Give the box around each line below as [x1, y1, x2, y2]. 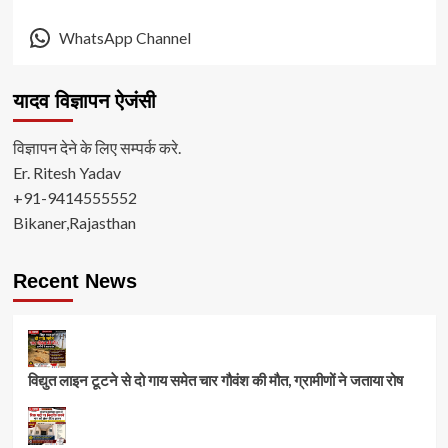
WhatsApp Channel [59, 28, 192, 47]
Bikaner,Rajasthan [12, 212, 136, 232]
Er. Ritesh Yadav [12, 162, 121, 182]
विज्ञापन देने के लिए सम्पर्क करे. [12, 137, 181, 157]
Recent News [12, 269, 137, 292]
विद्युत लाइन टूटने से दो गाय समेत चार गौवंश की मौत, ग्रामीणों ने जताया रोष [27, 370, 403, 389]
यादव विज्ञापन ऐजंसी [12, 89, 156, 112]
